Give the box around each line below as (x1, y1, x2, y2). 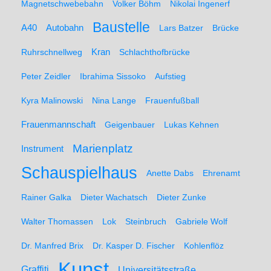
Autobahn (46, 23, 83, 33)
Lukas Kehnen (164, 120, 219, 129)
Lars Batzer (159, 23, 203, 33)
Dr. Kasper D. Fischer (93, 241, 175, 250)
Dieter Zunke (157, 192, 206, 202)
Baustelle (93, 19, 150, 35)
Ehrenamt (203, 168, 240, 178)
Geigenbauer (105, 120, 155, 129)
